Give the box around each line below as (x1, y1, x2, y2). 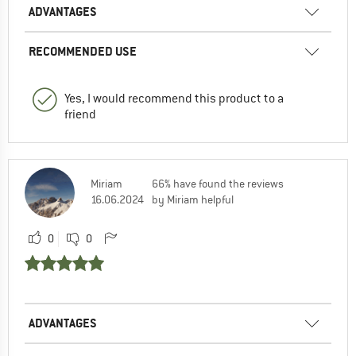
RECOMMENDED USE (29, 42, 137, 60)
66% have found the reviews (152, 176, 284, 191)
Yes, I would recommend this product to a (64, 90, 284, 106)
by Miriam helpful (152, 192, 234, 207)
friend (64, 106, 96, 122)
